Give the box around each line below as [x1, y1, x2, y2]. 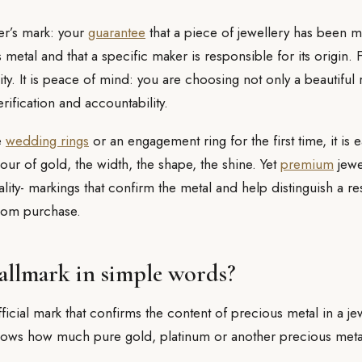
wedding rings [6, 131, 89, 150]
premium [280, 154, 334, 174]
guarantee [88, 23, 145, 42]
